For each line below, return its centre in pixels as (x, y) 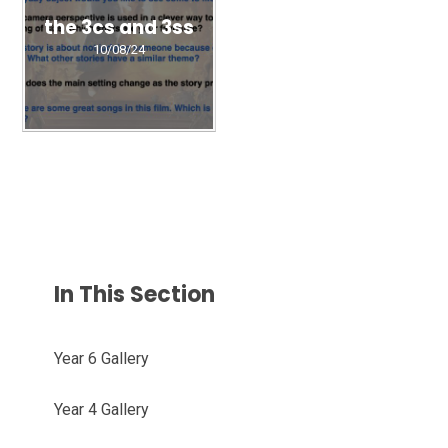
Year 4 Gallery (102, 410)
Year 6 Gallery (102, 359)
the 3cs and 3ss (118, 27)
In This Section (135, 295)
